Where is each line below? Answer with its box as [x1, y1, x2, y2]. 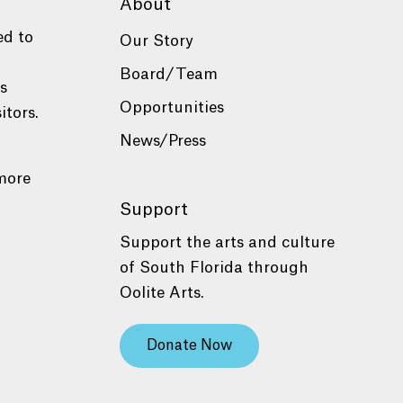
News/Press [119, 133, 206, 149]
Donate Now [146, 337, 232, 353]
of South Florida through [119, 259, 309, 275]
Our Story [119, 33, 193, 49]
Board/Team [119, 67, 218, 83]
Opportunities [119, 100, 224, 116]
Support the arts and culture [119, 234, 335, 250]
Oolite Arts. [119, 284, 204, 300]
